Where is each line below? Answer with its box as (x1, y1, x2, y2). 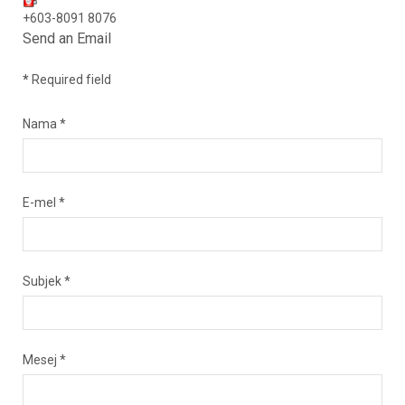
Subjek (23, 274, 61, 288)
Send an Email (23, 30, 111, 47)
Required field (29, 72, 111, 87)
